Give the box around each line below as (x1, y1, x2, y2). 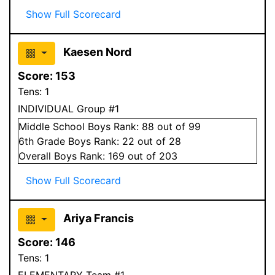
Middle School (18, 120, 85, 133)
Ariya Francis (63, 211, 134, 225)
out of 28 (134, 134, 181, 147)
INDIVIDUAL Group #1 (18, 102, 119, 115)
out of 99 (154, 120, 201, 133)
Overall (18, 149, 54, 162)
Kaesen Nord (63, 45, 131, 58)
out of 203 (125, 149, 177, 162)
